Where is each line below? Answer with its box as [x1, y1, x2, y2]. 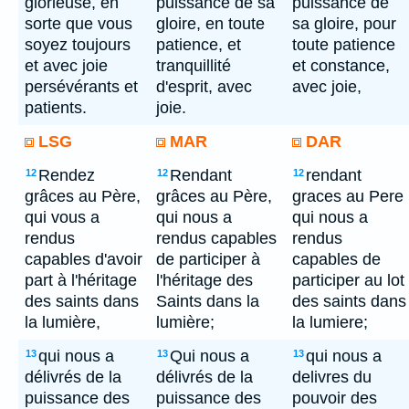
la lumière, [25, 313, 100, 331]
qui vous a [25, 208, 100, 226]
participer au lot [292, 271, 404, 289]
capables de [292, 250, 381, 268]
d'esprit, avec [156, 78, 252, 96]
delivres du [292, 368, 372, 386]
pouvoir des [292, 389, 377, 407]
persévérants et [25, 78, 138, 96]
